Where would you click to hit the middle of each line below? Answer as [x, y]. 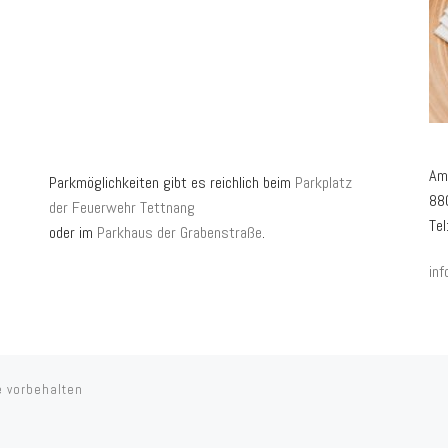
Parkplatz [323, 183]
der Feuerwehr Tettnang [122, 208]
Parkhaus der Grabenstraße [179, 233]
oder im [73, 233]
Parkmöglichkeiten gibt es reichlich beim [172, 183]
